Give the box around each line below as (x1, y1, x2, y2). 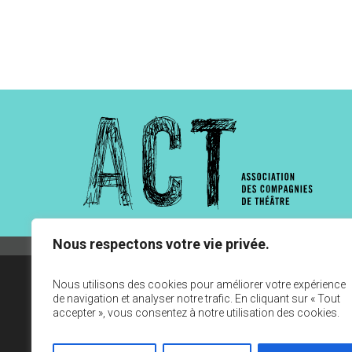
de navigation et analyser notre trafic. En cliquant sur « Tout (53, 292, 340, 305)
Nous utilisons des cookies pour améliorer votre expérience (53, 278, 346, 291)
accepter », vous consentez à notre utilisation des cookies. (53, 306, 339, 319)
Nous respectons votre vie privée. (53, 236, 269, 252)
